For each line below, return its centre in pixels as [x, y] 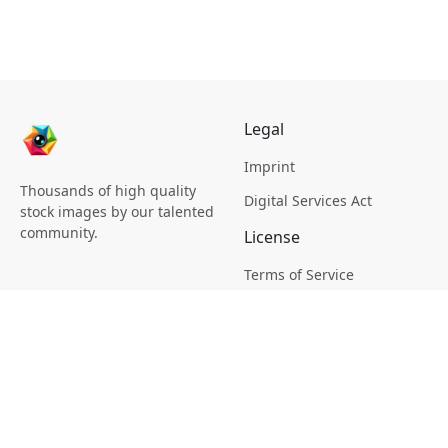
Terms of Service [299, 274]
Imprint [269, 166]
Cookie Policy [287, 416]
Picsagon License [301, 308]
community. [59, 232]
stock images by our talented [117, 211]
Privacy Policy [288, 382]
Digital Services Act [308, 200]
